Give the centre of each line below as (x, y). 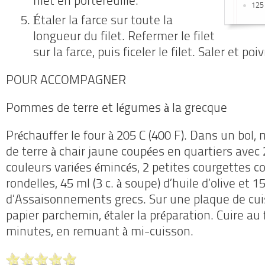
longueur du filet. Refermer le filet (124, 37)
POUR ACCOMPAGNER (66, 81)
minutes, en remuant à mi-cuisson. (100, 232)
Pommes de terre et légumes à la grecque (117, 109)
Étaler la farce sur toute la (103, 21)
